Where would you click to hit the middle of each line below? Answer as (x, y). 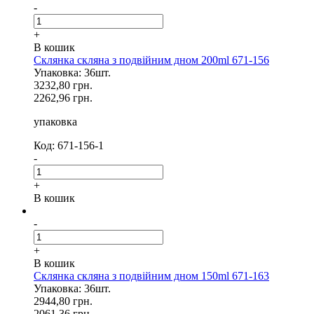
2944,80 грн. (63, 301)
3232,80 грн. (63, 85)
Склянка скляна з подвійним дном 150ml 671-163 (151, 276)
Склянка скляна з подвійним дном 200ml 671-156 (151, 60)
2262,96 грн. (63, 98)
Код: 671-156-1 (69, 145)
